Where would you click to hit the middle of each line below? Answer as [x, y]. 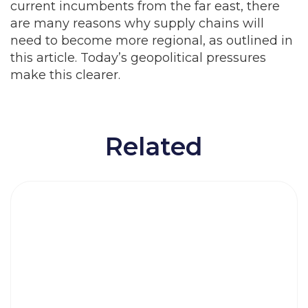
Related [154, 146]
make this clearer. [65, 75]
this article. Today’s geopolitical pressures [138, 58]
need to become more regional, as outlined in [152, 41]
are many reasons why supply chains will [137, 23]
